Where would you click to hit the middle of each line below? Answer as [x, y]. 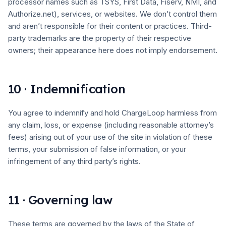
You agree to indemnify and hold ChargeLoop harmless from [112, 113]
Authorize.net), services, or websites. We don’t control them [112, 14]
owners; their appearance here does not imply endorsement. [113, 50]
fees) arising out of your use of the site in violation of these [110, 137]
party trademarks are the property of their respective [100, 38]
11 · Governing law [60, 200]
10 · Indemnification [67, 89]
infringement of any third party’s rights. [74, 161]
